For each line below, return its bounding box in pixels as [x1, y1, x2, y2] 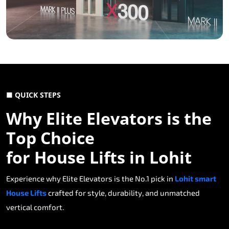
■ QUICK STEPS [6, 90, 61, 100]
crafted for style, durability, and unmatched [47, 188, 200, 198]
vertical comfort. [6, 202, 64, 212]
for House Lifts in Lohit [6, 146, 192, 169]
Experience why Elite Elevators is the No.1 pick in [6, 174, 175, 184]
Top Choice [6, 127, 95, 149]
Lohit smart [175, 174, 216, 184]
